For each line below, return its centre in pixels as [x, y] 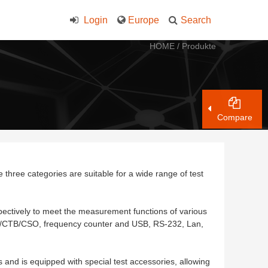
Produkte [199, 46]
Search [196, 20]
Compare [234, 117]
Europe [144, 20]
